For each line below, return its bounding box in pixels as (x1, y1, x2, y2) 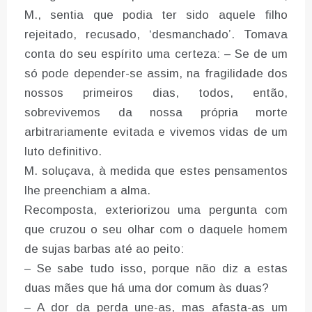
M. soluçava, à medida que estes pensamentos (24, 164, 288, 178)
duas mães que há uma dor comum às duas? (24, 281, 269, 295)
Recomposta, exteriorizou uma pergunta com (24, 203, 288, 217)
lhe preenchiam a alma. (24, 184, 150, 198)
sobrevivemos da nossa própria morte (24, 106, 288, 120)
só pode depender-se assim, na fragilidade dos (24, 67, 288, 81)
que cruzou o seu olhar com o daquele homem (24, 223, 288, 237)
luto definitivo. (24, 145, 102, 159)
